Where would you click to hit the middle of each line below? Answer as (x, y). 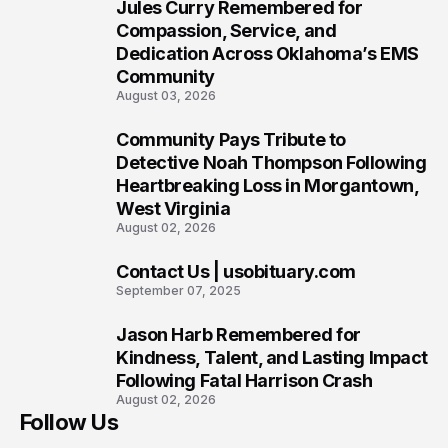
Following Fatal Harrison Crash (244, 380)
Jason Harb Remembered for (238, 334)
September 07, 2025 (178, 290)
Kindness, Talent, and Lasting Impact (272, 357)
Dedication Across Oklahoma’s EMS (267, 53)
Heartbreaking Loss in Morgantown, (268, 185)
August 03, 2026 (166, 95)
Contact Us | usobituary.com (236, 271)
